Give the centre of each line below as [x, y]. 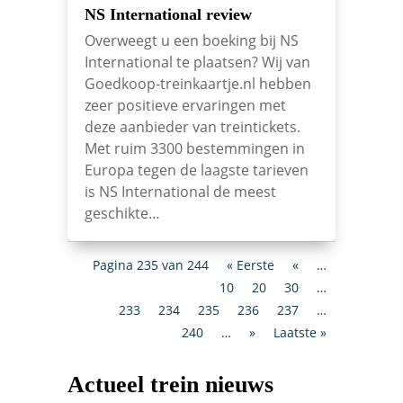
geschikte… [122, 213]
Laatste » [300, 332]
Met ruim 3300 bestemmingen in [194, 148]
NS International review [168, 14]
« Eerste [251, 264]
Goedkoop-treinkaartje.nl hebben [197, 83]
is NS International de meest [180, 191]
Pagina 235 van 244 [151, 264]
